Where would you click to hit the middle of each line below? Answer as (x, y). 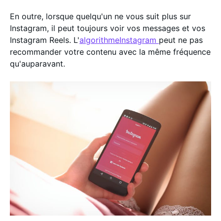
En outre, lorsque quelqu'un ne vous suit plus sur (100, 16)
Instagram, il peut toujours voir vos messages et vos (108, 28)
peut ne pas (181, 40)
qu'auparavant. (39, 64)
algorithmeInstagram (119, 40)
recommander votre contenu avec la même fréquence (110, 52)
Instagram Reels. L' (45, 40)
